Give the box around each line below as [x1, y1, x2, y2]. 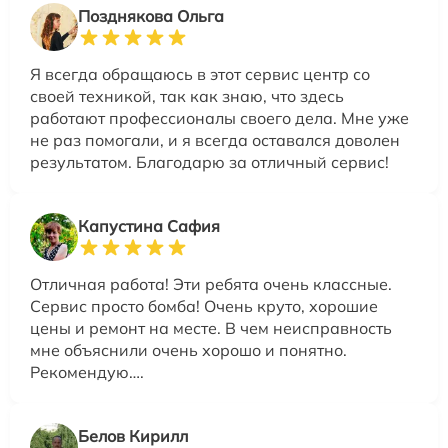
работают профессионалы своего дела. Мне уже [30, 108, 409, 129]
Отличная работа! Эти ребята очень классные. [30, 274, 392, 295]
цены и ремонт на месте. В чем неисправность [30, 318, 392, 339]
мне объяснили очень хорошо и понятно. [30, 340, 347, 361]
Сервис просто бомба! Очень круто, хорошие [30, 296, 378, 317]
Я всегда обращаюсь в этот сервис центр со [30, 64, 370, 85]
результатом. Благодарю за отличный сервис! [30, 152, 389, 173]
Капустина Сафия [78, 216, 220, 237]
